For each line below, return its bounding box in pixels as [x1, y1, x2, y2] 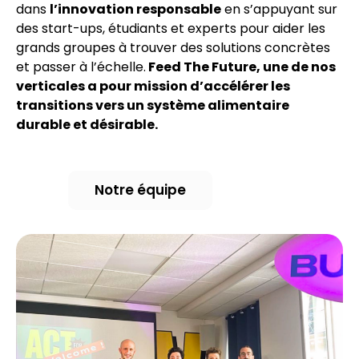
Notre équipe [95, 179, 186, 200]
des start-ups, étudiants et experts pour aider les [16, 19, 325, 38]
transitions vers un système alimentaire [16, 96, 289, 115]
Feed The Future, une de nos [146, 58, 336, 77]
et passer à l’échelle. [16, 58, 146, 77]
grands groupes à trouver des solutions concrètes [16, 38, 330, 58]
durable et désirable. [16, 115, 158, 135]
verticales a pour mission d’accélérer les [16, 77, 290, 96]
